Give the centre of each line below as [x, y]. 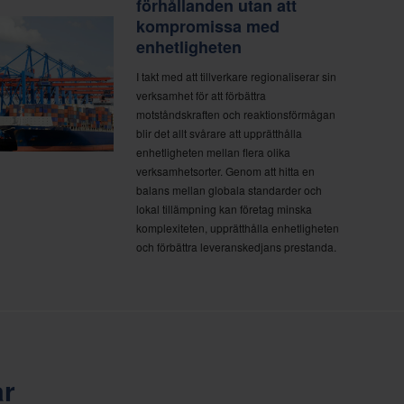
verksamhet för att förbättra [201, 95]
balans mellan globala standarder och [229, 189]
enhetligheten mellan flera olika [213, 151]
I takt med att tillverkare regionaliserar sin [236, 76]
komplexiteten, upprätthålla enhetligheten [237, 227]
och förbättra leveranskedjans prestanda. [236, 246]
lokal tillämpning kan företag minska [224, 208]
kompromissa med [207, 26]
